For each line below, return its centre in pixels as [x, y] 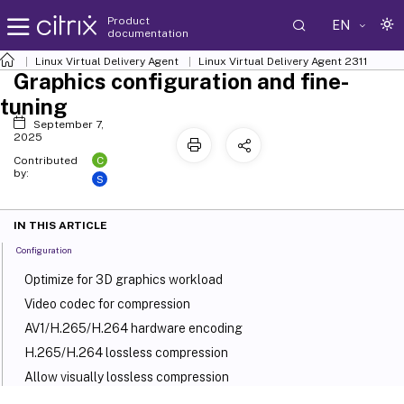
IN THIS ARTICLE [60, 226]
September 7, [68, 124]
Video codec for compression [109, 304]
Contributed [46, 161]
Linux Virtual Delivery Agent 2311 [283, 61]
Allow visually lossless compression [129, 377]
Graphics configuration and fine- [181, 81]
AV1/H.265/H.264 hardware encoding [135, 329]
